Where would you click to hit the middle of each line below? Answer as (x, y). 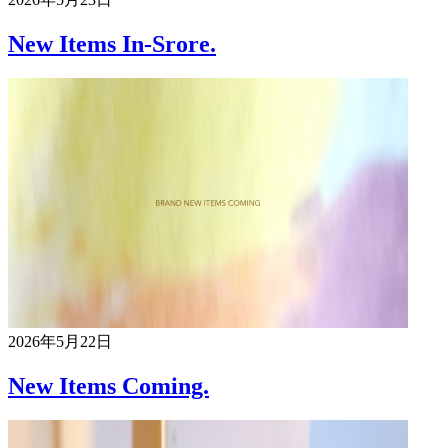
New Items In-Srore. (112, 44)
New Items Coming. (108, 385)
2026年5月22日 (60, 341)
